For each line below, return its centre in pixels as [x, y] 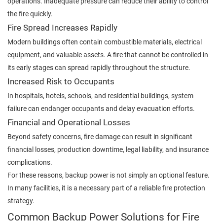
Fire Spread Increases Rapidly [62, 28]
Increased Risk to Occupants [61, 81]
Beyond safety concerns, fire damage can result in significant [100, 136]
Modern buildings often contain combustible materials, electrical [105, 42]
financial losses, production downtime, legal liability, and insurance [108, 149]
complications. [30, 162]
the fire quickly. [30, 14]
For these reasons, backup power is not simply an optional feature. [109, 175]
